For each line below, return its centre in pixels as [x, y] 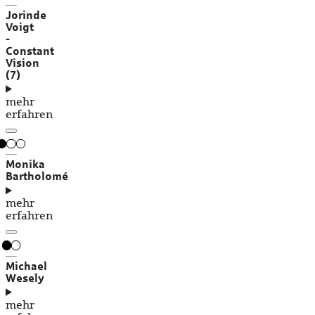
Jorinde [26, 15]
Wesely [25, 278]
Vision [22, 63]
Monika [25, 165]
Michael [26, 266]
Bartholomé [37, 176]
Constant [30, 51]
